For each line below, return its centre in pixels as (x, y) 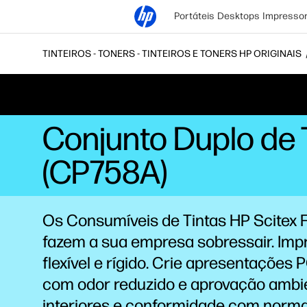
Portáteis (194, 16)
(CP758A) (105, 172)
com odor (78, 284)
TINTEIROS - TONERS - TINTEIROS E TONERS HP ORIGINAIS (172, 54)
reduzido (146, 284)
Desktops (238, 16)
